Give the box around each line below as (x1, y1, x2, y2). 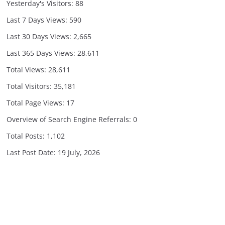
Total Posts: (7, 131, 47, 141)
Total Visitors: (7, 81, 54, 91)
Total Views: (7, 65, 48, 74)
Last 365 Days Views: (7, 48, 77, 58)
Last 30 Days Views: (7, 32, 73, 41)
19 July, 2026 (58, 148, 100, 157)
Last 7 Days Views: (7, 15, 69, 25)
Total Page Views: (7, 98, 66, 107)
